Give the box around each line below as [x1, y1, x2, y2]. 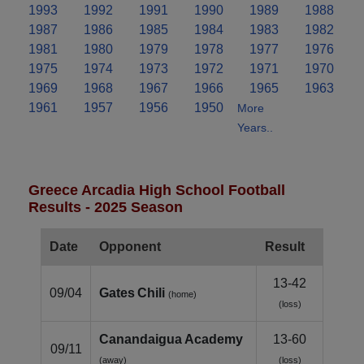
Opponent [99, 240, 161, 254]
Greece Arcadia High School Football [28, 182, 285, 199]
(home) [168, 289, 197, 300]
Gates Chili [99, 286, 165, 301]
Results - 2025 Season [28, 199, 183, 216]
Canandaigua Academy [99, 332, 243, 347]
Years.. [237, 121, 273, 135]
